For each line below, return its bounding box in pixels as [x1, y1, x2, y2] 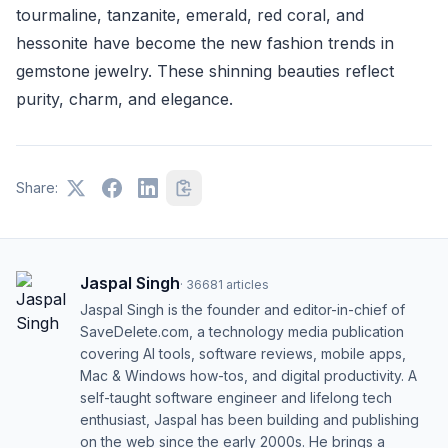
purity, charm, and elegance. [16, 89, 233, 109]
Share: [16, 179, 58, 196]
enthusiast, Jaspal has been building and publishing [80, 411, 419, 428]
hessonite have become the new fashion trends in [16, 33, 394, 53]
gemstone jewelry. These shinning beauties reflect [16, 61, 394, 81]
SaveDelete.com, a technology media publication [80, 323, 404, 340]
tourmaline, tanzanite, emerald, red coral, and [16, 5, 364, 25]
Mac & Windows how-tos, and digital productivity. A [80, 367, 417, 384]
